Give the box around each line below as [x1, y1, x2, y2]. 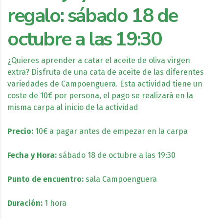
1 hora [44, 198, 66, 208]
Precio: [7, 126, 33, 136]
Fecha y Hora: [7, 150, 59, 160]
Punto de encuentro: [7, 174, 86, 184]
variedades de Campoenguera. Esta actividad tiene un [7, 79, 202, 88]
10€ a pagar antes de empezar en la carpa [33, 126, 188, 136]
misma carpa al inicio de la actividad [7, 102, 138, 112]
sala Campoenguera [86, 174, 157, 184]
